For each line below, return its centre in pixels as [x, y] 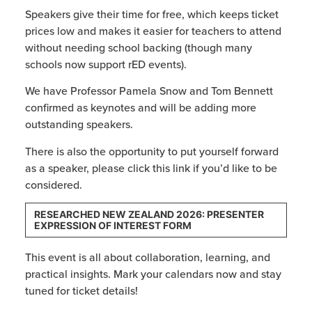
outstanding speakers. [79, 124]
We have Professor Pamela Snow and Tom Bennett [149, 91]
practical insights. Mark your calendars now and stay [153, 274]
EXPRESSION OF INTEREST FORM [112, 226]
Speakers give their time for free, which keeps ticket [151, 14]
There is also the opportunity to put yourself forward [151, 151]
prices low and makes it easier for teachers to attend [153, 30]
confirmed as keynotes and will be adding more [140, 108]
